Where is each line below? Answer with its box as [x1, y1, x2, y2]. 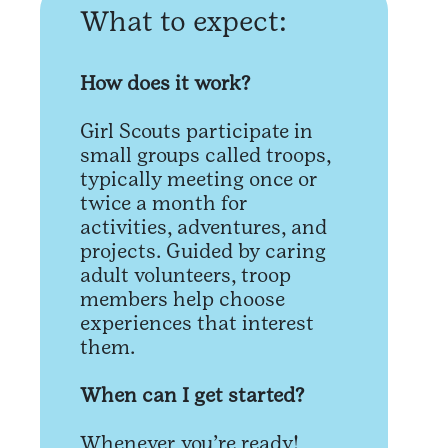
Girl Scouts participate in [80, 119, 313, 144]
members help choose [80, 287, 285, 312]
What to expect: [80, 5, 287, 38]
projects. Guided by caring [80, 239, 326, 264]
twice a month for [80, 191, 248, 216]
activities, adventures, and [80, 215, 327, 240]
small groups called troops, [80, 143, 331, 168]
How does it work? [80, 71, 250, 96]
